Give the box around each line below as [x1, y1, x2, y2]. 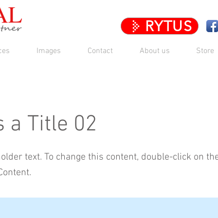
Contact [88, 46, 113, 56]
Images [36, 46, 61, 56]
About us [140, 46, 170, 56]
